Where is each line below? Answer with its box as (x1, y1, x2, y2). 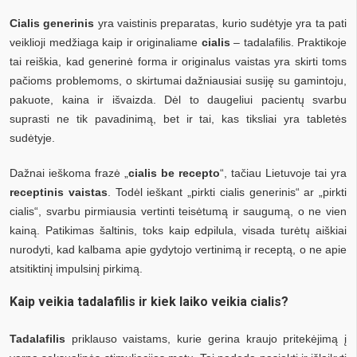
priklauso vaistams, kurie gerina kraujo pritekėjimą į (65, 331, 347, 345)
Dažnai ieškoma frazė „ (10, 166, 128, 179)
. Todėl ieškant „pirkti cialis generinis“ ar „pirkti (107, 185, 347, 198)
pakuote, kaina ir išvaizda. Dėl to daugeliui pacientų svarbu (10, 92, 347, 106)
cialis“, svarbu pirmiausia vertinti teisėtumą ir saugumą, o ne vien (10, 204, 347, 218)
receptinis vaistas (10, 185, 108, 198)
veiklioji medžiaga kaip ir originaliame (10, 35, 202, 49)
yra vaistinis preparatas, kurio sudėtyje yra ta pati (94, 16, 347, 29)
